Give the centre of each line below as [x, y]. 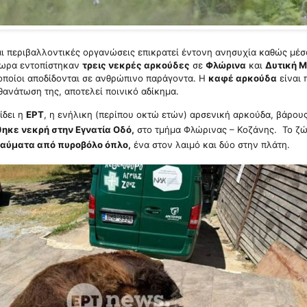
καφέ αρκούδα [243, 78]
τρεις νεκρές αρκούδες [136, 65]
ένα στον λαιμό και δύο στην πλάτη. [210, 144]
